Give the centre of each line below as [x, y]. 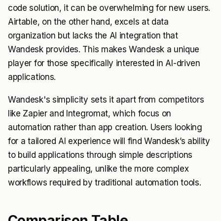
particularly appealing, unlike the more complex [98, 169]
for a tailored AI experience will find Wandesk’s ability [109, 141]
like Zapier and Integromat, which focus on [90, 114]
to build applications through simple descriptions [100, 155]
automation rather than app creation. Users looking [105, 128]
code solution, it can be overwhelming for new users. [109, 8]
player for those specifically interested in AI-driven [104, 63]
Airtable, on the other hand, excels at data [88, 22]
